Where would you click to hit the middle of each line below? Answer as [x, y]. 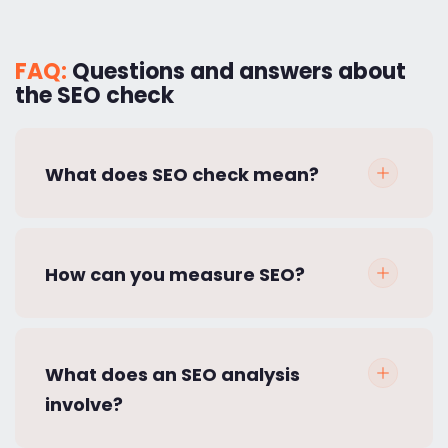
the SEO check [94, 95]
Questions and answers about [239, 71]
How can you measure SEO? [175, 274]
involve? [84, 404]
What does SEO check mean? [182, 174]
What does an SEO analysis [172, 374]
